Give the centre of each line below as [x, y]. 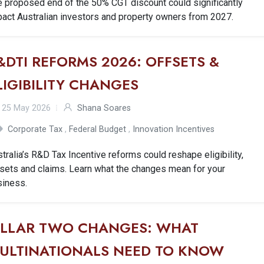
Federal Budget [98, 129]
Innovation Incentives [174, 129]
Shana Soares [104, 108]
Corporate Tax [35, 129]
